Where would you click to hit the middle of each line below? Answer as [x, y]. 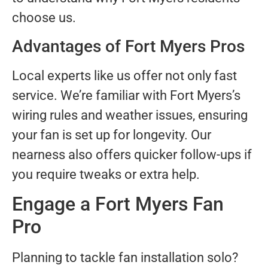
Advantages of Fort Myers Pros [128, 46]
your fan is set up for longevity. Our [112, 135]
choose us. [44, 18]
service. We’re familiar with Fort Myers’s [126, 95]
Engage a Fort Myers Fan [118, 204]
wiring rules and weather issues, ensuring [130, 115]
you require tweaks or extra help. [106, 174]
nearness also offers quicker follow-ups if [132, 154]
